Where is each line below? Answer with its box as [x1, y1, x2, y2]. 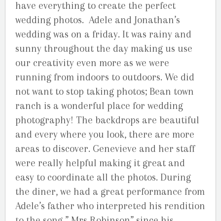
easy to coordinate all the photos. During [15, 171, 191, 183]
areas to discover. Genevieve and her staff [15, 143, 195, 154]
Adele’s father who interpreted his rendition [15, 200, 205, 212]
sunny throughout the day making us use [15, 42, 192, 54]
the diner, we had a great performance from [15, 185, 205, 197]
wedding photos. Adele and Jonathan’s [15, 14, 180, 26]
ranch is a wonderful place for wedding [15, 100, 183, 111]
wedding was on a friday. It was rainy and [15, 28, 191, 40]
